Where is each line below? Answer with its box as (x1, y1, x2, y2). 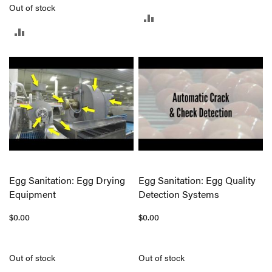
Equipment (9, 186, 56, 201)
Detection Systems (138, 186, 220, 201)
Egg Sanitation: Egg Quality (138, 172, 256, 187)
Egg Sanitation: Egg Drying (9, 172, 125, 187)
